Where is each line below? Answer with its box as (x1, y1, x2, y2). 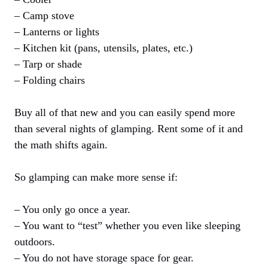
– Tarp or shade (14, 58, 82, 71)
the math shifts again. (14, 139, 108, 151)
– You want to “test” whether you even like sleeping (14, 220, 240, 232)
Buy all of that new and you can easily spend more (14, 106, 235, 119)
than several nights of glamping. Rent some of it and (14, 123, 243, 135)
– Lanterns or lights (14, 26, 99, 38)
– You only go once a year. (14, 203, 130, 216)
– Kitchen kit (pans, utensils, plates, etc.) (14, 42, 193, 54)
